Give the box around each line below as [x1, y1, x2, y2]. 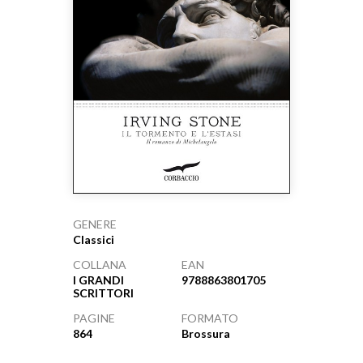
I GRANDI [72, 272, 124, 287]
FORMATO [181, 310, 238, 325]
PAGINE [72, 310, 115, 325]
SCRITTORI [72, 285, 134, 300]
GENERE [72, 216, 117, 231]
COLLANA [72, 257, 126, 271]
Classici [72, 232, 114, 246]
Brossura [181, 326, 230, 340]
